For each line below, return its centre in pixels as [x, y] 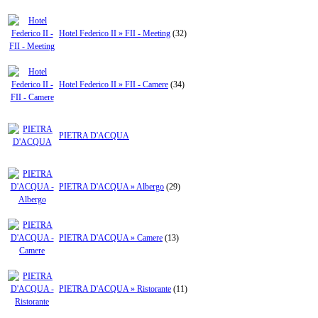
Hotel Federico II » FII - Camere [114, 85]
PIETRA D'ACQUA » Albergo [111, 187]
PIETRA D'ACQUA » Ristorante [115, 289]
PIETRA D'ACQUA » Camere [111, 238]
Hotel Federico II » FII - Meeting [115, 34]
